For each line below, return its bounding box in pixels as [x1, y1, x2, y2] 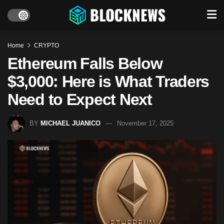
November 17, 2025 [117, 119, 173, 127]
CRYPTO [34, 42, 59, 49]
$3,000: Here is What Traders [7, 72, 209, 90]
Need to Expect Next [7, 90, 152, 108]
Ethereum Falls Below [7, 54, 162, 72]
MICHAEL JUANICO [40, 119, 100, 127]
